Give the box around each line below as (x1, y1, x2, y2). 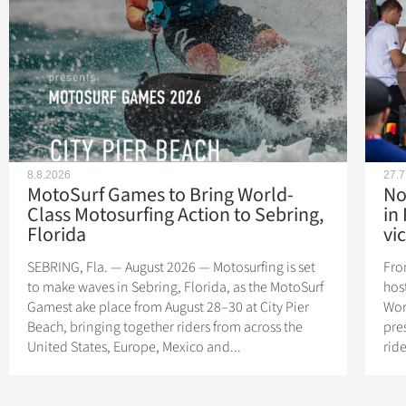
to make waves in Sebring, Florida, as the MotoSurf (27, 277, 324, 298)
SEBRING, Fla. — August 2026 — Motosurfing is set (27, 257, 315, 278)
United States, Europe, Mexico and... (27, 337, 241, 358)
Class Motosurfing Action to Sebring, (27, 200, 324, 230)
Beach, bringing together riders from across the (27, 317, 303, 338)
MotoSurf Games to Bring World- (27, 180, 294, 210)
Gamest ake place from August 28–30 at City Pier (27, 297, 309, 318)
